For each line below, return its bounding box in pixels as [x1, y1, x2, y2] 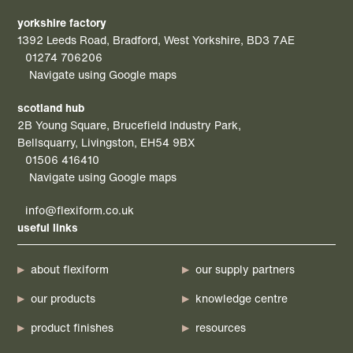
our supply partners [195, 261, 295, 278]
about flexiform [31, 261, 110, 278]
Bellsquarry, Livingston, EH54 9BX [17, 134, 196, 151]
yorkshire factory [17, 14, 107, 32]
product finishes [31, 319, 114, 336]
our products [31, 290, 96, 307]
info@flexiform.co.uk [25, 202, 135, 219]
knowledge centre [195, 290, 288, 307]
